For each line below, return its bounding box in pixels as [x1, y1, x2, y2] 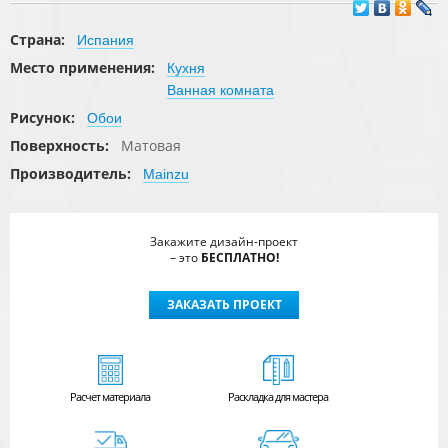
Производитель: [10, 164, 135, 183]
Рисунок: [10, 108, 79, 127]
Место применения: [10, 58, 159, 77]
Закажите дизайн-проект [150, 233, 298, 250]
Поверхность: [10, 136, 113, 155]
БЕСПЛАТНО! [200, 249, 279, 266]
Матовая [121, 136, 181, 155]
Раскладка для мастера [228, 390, 329, 404]
